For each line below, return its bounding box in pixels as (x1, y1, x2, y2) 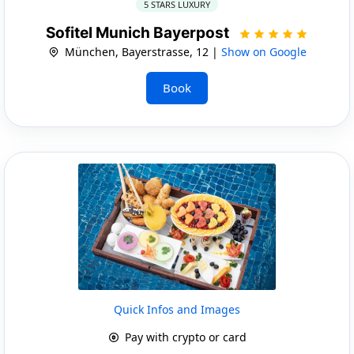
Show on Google (220, 43, 307, 59)
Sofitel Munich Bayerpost (46, 23, 232, 42)
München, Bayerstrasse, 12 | (61, 43, 221, 59)
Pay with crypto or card (121, 329, 247, 345)
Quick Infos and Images (114, 301, 240, 317)
